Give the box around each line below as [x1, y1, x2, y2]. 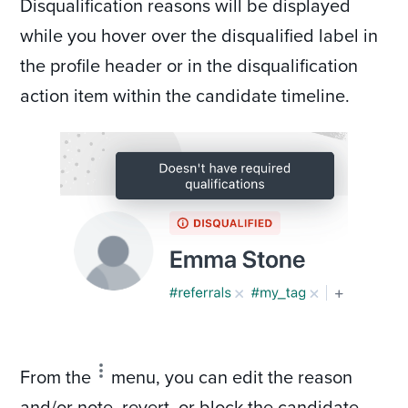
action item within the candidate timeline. [20, 81, 351, 108]
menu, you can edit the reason [107, 363, 353, 391]
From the [20, 363, 97, 391]
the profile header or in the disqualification [20, 51, 359, 78]
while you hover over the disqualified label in [20, 21, 379, 48]
